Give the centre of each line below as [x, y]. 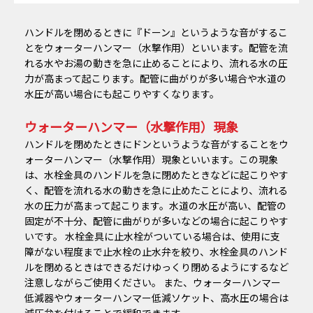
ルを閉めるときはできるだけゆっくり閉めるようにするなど [156, 267]
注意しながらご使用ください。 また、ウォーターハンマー [153, 282]
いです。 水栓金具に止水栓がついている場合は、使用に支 [152, 236]
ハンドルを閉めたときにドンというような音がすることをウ [156, 144]
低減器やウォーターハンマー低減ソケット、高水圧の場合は [156, 297]
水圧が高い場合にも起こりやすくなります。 [122, 93]
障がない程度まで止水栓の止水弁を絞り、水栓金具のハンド [156, 251]
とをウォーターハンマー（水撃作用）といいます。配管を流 [156, 47]
